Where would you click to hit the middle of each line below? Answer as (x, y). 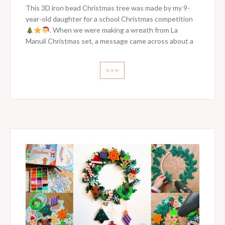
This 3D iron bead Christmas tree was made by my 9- (107, 8)
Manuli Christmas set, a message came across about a (109, 41)
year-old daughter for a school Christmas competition (109, 19)
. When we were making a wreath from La (114, 30)
